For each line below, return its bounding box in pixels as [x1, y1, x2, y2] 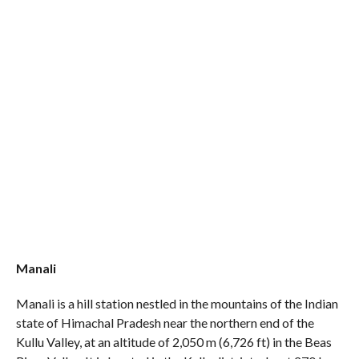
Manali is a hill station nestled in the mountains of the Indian [15, 296, 338, 311]
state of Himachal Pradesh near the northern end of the [15, 315, 314, 330]
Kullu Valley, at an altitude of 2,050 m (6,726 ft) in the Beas [15, 334, 332, 349]
